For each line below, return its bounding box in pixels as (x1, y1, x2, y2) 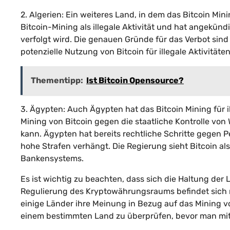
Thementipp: (31, 75, 83, 85)
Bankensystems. (21, 153, 84, 163)
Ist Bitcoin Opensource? (86, 75, 184, 85)
